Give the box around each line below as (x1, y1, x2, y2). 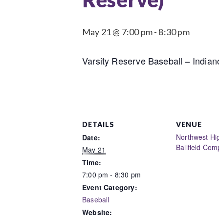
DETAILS (82, 120, 114, 129)
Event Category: (82, 182, 137, 192)
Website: (82, 207, 112, 217)
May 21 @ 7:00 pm (82, 26, 153, 37)
